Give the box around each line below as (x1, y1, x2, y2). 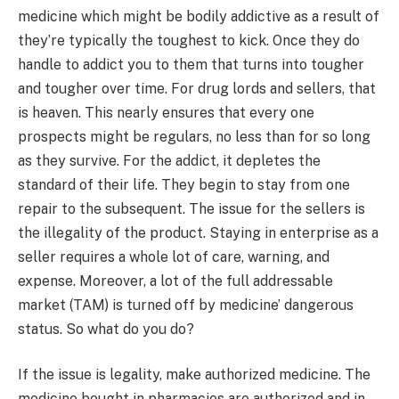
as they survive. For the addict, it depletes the (18, 151, 321, 169)
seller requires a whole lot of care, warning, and (18, 248, 330, 265)
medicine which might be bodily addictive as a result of (18, 7, 379, 25)
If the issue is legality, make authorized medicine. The (18, 366, 370, 384)
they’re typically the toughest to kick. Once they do (18, 31, 360, 49)
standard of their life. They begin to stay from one (18, 175, 350, 193)
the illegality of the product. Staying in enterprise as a (18, 224, 379, 241)
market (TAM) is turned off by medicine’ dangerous (18, 296, 354, 313)
